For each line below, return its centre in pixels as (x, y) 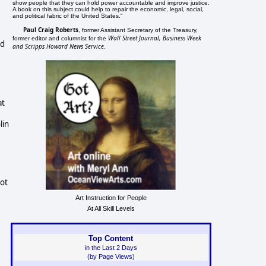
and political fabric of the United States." (68, 15)
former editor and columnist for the (61, 38)
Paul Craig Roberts (51, 29)
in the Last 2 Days (111, 247)
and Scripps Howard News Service (58, 46)
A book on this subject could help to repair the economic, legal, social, (108, 9)
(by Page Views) (111, 256)
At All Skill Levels (111, 208)
